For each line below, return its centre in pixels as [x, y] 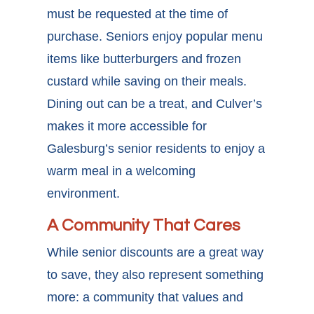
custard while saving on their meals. [147, 82]
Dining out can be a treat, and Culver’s [155, 104]
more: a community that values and [145, 298]
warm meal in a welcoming [122, 171]
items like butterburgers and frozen [144, 59]
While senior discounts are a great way [156, 253]
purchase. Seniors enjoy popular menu [155, 37]
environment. [84, 194]
